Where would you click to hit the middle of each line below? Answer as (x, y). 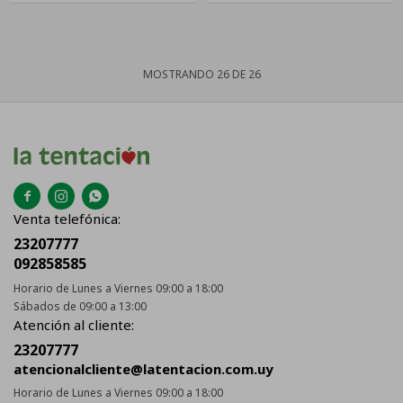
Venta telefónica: (67, 219)
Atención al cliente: (74, 325)
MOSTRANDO (179, 75)
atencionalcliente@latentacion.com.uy (143, 369)
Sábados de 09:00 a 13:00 (80, 307)
